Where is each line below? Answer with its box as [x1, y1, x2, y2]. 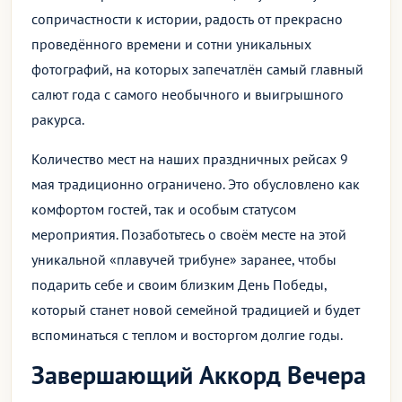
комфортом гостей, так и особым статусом [31, 200, 296, 218]
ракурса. [31, 110, 84, 128]
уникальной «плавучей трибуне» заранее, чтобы [31, 250, 336, 268]
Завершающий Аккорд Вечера [31, 358, 366, 391]
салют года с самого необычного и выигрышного [31, 85, 344, 103]
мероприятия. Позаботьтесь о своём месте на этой [31, 225, 346, 243]
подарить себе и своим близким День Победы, [31, 275, 327, 293]
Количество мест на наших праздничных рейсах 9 [31, 150, 348, 168]
